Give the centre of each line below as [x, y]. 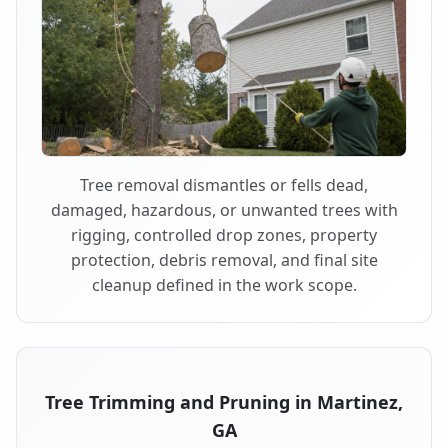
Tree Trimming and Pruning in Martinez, [224, 401]
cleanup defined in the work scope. [224, 284]
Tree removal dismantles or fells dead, [224, 184]
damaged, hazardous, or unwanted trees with [224, 209]
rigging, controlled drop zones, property [224, 234]
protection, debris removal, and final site [224, 259]
